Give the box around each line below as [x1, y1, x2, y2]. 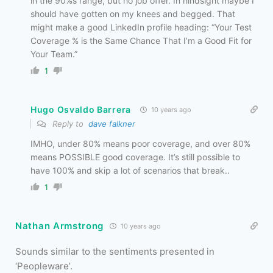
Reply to [50, 118, 88, 129]
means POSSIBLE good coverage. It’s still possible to [30, 151, 240, 162]
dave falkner [88, 118, 135, 129]
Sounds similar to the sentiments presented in [15, 245, 214, 257]
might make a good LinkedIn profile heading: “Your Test [30, 21, 252, 32]
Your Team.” [30, 48, 77, 59]
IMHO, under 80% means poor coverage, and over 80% [30, 138, 250, 149]
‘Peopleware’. [15, 260, 73, 272]
